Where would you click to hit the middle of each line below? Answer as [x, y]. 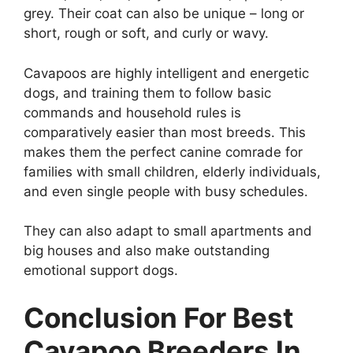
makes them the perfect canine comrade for [163, 152]
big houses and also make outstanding [147, 251]
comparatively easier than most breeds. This [165, 132]
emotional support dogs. [101, 271]
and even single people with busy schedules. [166, 191]
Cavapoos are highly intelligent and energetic [166, 73]
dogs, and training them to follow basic [147, 93]
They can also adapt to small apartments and [168, 231]
